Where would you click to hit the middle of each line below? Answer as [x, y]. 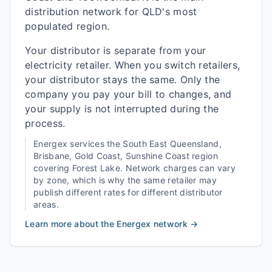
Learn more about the [71, 224]
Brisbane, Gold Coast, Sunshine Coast [111, 156]
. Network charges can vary [178, 168]
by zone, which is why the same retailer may [125, 180]
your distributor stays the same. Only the [123, 80]
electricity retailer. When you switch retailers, [133, 65]
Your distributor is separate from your [116, 50]
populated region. [67, 26]
